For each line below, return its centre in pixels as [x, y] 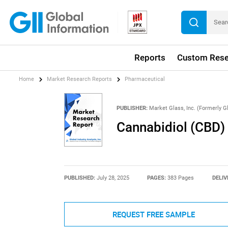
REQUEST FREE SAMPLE [153, 215]
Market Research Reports [80, 79]
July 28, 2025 [113, 178]
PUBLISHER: [132, 108]
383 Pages [181, 178]
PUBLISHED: [80, 178]
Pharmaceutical [145, 79]
